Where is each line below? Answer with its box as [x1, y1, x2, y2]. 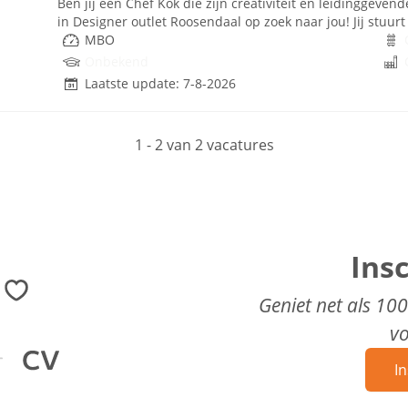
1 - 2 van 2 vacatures [134, 135, 274, 155]
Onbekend [85, 53, 148, 70]
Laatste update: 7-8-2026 [85, 75, 236, 92]
